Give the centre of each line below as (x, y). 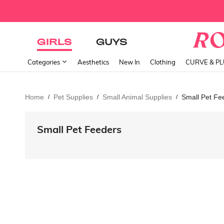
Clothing (163, 62)
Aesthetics (93, 62)
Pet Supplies (73, 97)
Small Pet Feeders (79, 129)
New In (129, 62)
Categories (44, 62)
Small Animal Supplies (137, 97)
